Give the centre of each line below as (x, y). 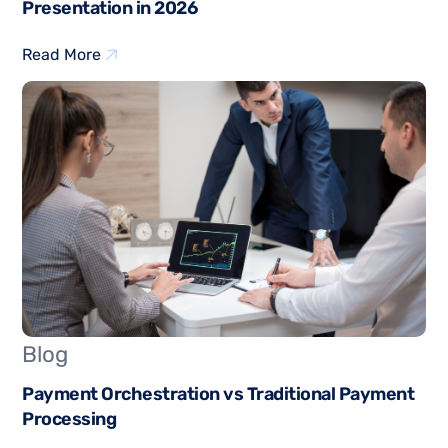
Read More (62, 55)
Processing (69, 419)
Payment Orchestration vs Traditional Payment (218, 394)
